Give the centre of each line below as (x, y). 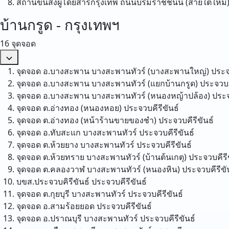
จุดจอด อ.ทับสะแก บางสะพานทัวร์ (78, 132)
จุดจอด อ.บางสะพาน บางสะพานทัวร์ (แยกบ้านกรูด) (107, 83)
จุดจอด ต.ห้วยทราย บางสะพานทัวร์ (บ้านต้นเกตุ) (101, 157)
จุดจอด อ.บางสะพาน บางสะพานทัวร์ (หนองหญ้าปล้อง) (113, 96)
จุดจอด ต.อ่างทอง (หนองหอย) (69, 108)
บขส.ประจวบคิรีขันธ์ (53, 181)
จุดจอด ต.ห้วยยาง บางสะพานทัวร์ (75, 145)
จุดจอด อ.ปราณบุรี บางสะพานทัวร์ (77, 218)
